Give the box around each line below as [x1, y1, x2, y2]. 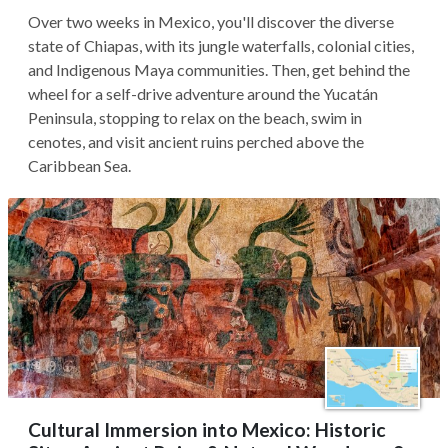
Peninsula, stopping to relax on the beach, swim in [28, 108, 362, 127]
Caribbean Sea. [28, 156, 131, 175]
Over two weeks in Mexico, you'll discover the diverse [28, 12, 394, 31]
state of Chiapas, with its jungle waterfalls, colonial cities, [28, 36, 414, 55]
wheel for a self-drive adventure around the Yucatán [28, 84, 378, 103]
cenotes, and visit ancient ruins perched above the [28, 132, 364, 151]
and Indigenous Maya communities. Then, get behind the [28, 60, 410, 79]
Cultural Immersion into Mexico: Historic [28, 418, 386, 441]
